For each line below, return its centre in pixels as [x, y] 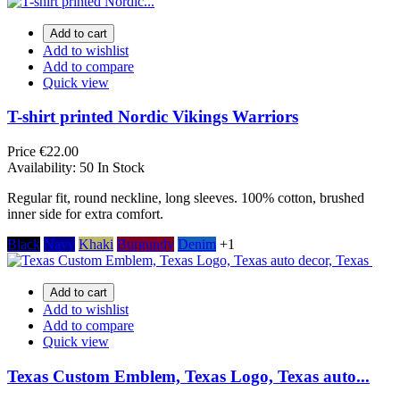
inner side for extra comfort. [85, 214]
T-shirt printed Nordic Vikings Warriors [153, 117]
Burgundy [146, 245]
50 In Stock [112, 168]
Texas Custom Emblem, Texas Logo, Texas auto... [188, 376]
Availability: [43, 168]
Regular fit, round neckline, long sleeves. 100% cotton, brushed [186, 198]
